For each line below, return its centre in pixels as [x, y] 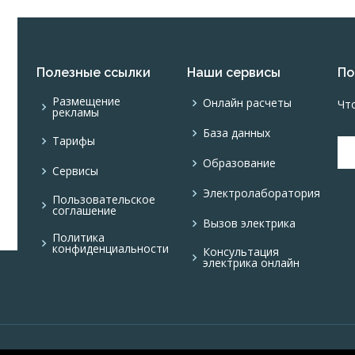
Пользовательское [104, 199]
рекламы [76, 112]
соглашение [84, 210]
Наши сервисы [234, 72]
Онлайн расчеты [247, 102]
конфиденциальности [111, 248]
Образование [239, 162]
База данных [237, 132]
